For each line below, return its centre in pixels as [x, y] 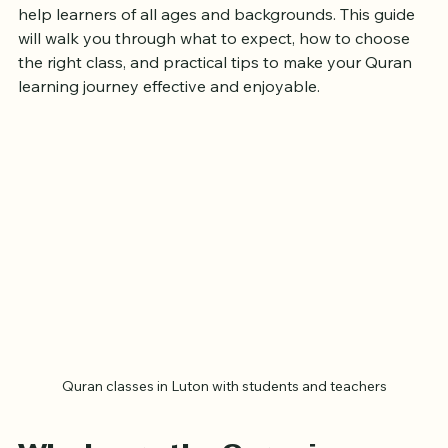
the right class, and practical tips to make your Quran [217, 84]
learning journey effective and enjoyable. [169, 108]
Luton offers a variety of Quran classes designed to [210, 12]
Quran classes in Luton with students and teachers [224, 407]
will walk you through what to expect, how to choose [216, 60]
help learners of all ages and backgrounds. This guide [218, 36]
